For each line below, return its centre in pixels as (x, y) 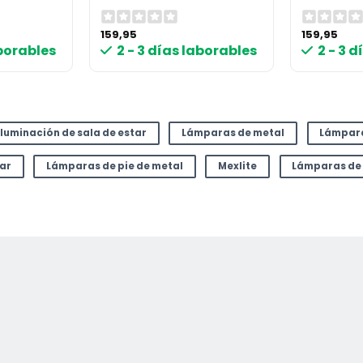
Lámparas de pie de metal (115, 166)
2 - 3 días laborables (187, 51)
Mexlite (238, 166)
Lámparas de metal (233, 133)
